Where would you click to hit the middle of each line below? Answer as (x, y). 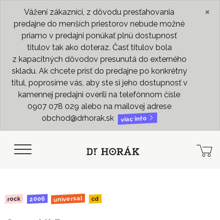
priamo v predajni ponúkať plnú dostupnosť (99, 36)
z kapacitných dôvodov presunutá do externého (99, 59)
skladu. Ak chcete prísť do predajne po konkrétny (99, 71)
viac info (134, 119)
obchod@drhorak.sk (79, 118)
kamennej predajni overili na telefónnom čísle (99, 95)
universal (68, 199)
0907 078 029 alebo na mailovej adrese (99, 106)
